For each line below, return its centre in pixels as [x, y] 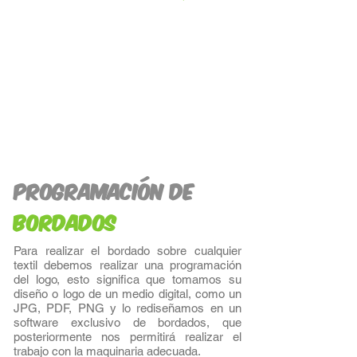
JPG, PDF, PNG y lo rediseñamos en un [127, 308]
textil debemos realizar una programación [127, 265]
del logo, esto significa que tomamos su [127, 279]
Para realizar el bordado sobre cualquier [127, 251]
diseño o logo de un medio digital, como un [127, 294]
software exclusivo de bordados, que [127, 322]
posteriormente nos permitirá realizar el [127, 337]
